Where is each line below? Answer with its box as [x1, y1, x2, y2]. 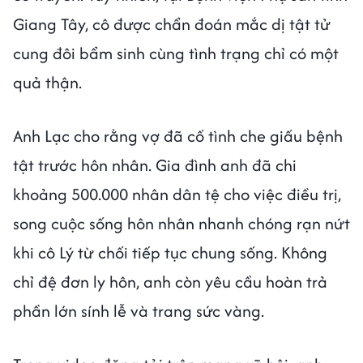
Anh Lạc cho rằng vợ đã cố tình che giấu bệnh [13, 124, 343, 148]
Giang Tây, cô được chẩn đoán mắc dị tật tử [13, 12, 331, 36]
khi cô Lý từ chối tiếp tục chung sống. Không [13, 241, 327, 265]
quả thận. [13, 70, 82, 95]
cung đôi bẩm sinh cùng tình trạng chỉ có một [13, 41, 339, 66]
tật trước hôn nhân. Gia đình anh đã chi [13, 153, 297, 177]
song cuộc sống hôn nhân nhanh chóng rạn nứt [13, 211, 350, 236]
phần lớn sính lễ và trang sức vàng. [13, 299, 264, 323]
